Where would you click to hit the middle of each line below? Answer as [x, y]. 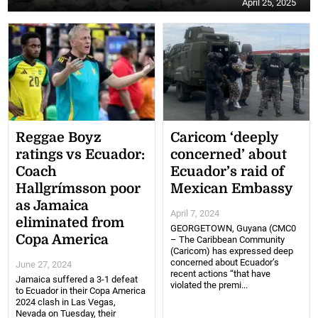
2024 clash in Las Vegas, [66, 302]
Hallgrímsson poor [78, 189]
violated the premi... [209, 285]
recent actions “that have [220, 274]
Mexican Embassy [232, 189]
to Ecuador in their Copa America [81, 291]
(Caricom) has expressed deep [232, 251]
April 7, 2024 [195, 214]
